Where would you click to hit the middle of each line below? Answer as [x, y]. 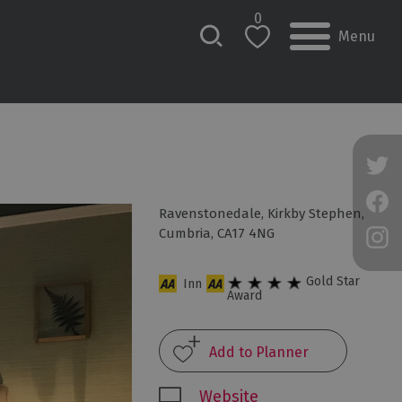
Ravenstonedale [210, 214]
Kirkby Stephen [315, 214]
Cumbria [185, 233]
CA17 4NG [246, 233]
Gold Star [333, 282]
